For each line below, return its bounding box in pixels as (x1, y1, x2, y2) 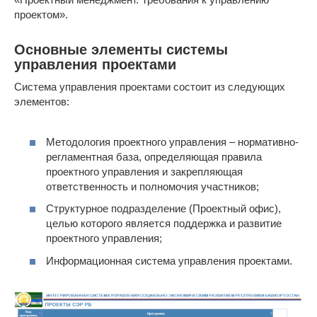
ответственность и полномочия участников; (46, 180, 259, 192)
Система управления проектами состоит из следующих (14, 81, 285, 93)
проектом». (14, 8, 68, 21)
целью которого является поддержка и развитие (46, 217, 282, 230)
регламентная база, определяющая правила (46, 150, 262, 163)
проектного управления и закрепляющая (46, 165, 243, 178)
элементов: (14, 96, 69, 108)
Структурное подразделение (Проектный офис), (46, 202, 281, 215)
